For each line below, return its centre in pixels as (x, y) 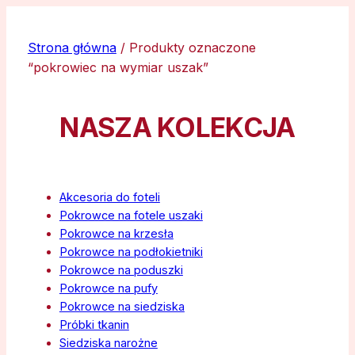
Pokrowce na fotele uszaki (131, 216)
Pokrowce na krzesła (116, 234)
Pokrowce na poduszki (121, 271)
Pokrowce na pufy (108, 289)
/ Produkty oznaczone (186, 48)
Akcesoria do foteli (109, 198)
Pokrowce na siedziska (122, 307)
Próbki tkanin (94, 325)
